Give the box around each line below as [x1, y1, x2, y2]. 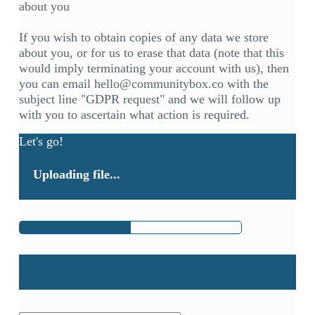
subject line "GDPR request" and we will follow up [18, 92, 281, 107]
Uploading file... [32, 167, 120, 182]
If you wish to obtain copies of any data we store [18, 30, 269, 45]
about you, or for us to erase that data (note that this [18, 46, 284, 60]
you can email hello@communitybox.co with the [18, 77, 269, 91]
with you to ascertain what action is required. [18, 108, 250, 122]
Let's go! [18, 134, 63, 149]
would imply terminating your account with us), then [18, 61, 289, 76]
